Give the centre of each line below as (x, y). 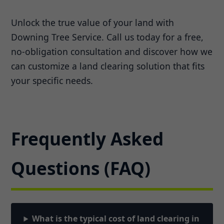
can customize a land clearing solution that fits (108, 66)
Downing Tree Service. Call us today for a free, (107, 37)
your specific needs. (52, 81)
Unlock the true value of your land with (93, 23)
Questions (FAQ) (81, 168)
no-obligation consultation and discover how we (112, 52)
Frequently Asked (87, 139)
